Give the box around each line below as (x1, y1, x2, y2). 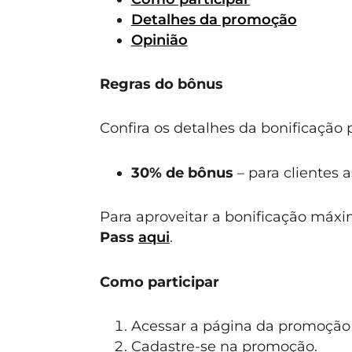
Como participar (99, 273, 219, 290)
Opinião (130, 31, 188, 48)
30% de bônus (130, 163, 233, 181)
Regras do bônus (99, 75, 223, 93)
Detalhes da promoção (130, 10, 297, 27)
